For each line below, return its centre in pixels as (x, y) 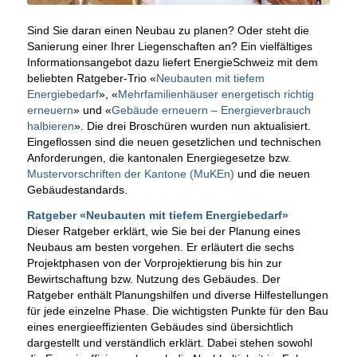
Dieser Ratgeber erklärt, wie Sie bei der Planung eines (163, 231)
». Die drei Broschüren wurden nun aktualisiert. (192, 126)
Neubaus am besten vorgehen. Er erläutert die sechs (160, 247)
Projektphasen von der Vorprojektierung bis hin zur (154, 263)
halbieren (50, 126)
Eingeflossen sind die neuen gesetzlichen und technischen (174, 141)
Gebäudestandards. (77, 189)
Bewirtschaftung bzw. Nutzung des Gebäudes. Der (153, 279)
